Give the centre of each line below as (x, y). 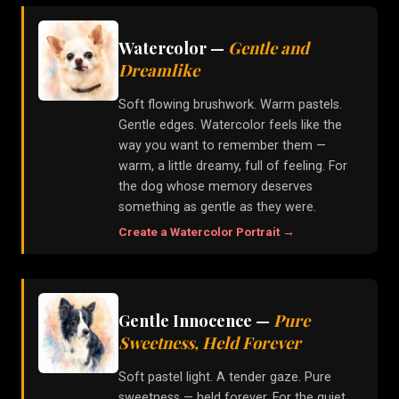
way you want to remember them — (222, 145)
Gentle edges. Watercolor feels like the (230, 125)
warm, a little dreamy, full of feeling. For (233, 166)
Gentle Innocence (185, 321)
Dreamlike (159, 70)
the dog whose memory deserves (216, 186)
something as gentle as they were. (217, 207)
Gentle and (269, 48)
